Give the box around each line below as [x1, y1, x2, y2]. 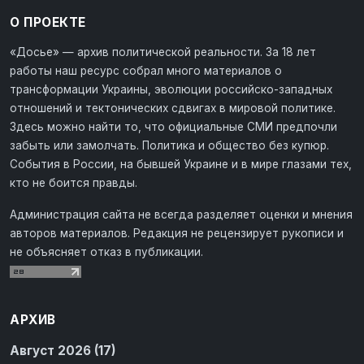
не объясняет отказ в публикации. [10, 245, 203, 258]
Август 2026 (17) [10, 342, 116, 358]
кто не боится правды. [10, 175, 137, 189]
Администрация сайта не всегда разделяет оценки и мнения [10, 207, 353, 221]
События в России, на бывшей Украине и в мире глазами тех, [10, 157, 352, 171]
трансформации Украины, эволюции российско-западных [10, 82, 332, 96]
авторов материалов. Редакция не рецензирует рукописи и [10, 226, 344, 240]
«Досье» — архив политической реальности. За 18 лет [10, 45, 316, 58]
